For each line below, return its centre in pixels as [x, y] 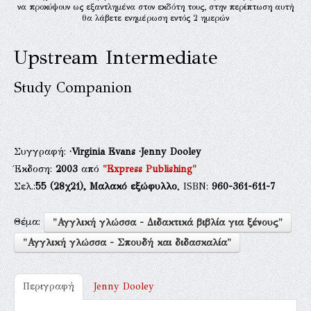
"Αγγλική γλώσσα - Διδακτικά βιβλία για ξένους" [168, 222]
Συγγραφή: [42, 151]
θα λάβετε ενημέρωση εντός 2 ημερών [155, 18]
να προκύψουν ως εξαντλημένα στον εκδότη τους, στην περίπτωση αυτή [155, 7]
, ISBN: [194, 186]
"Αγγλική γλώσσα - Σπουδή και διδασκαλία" [127, 242]
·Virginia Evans [104, 151]
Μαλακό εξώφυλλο [133, 186]
